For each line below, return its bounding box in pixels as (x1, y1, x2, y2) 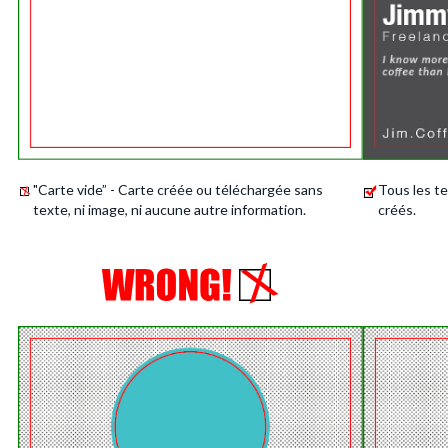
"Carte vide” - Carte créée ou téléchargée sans (33, 181, 324, 198)
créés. (378, 201, 417, 218)
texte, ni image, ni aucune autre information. (33, 201, 307, 218)
